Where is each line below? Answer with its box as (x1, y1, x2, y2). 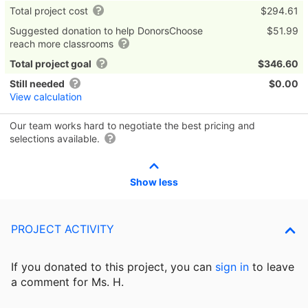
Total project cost (10, 5, 91, 17)
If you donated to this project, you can (11, 260, 215, 274)
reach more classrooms (10, 38, 116, 50)
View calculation (10, 91, 82, 103)
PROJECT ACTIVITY (11, 222, 114, 236)
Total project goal (10, 58, 91, 70)
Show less (130, 176, 178, 188)
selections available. (10, 133, 102, 145)
